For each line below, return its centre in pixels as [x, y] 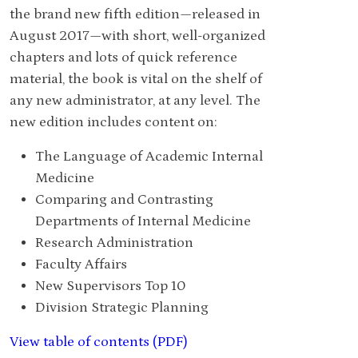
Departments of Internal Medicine [143, 221]
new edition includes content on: [113, 122]
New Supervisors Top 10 [111, 286]
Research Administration [114, 243]
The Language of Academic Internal [149, 156]
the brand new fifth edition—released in [135, 14]
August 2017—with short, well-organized [137, 36]
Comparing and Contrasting [124, 199]
